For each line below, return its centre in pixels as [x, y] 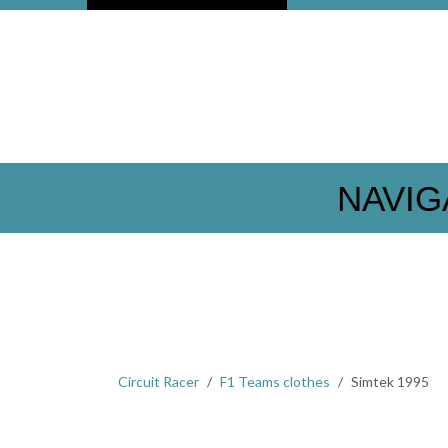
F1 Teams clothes [275, 382]
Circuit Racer [158, 382]
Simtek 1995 [390, 382]
